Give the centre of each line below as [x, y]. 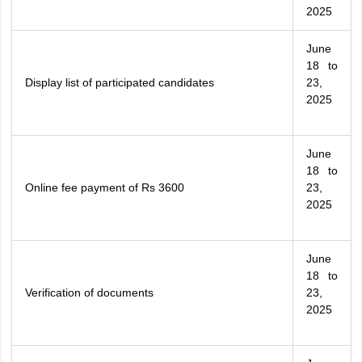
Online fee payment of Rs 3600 [104, 187]
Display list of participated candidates [119, 82]
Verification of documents [89, 293]
